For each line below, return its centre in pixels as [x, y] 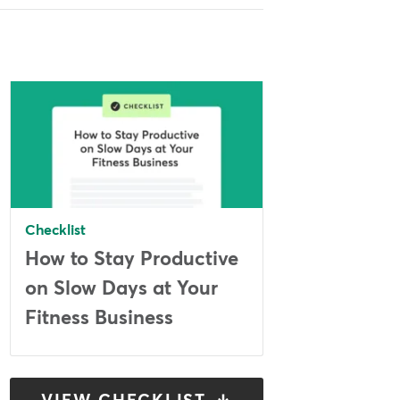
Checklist [56, 230]
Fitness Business [100, 318]
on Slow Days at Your [122, 289]
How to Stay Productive [132, 259]
